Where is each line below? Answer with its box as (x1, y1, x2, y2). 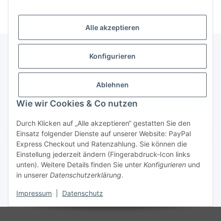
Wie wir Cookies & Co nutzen (16, 98, 138, 109)
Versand (120, 190, 143, 199)
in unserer (16, 171, 50, 179)
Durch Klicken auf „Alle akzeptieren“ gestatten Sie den (16, 119, 190, 127)
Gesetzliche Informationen (8, 92, 97, 102)
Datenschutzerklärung (50, 171, 121, 179)
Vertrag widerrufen (78, 132, 143, 142)
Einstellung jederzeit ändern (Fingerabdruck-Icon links (16, 150, 190, 158)
